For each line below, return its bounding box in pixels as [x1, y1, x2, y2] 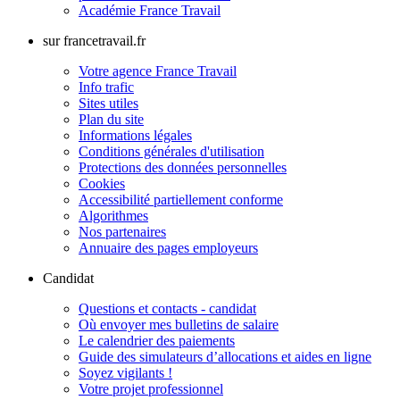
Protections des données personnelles [79, 160, 287, 176]
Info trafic [79, 79, 134, 96]
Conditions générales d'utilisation [79, 144, 264, 160]
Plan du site [79, 112, 144, 128]
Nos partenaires [79, 224, 166, 240]
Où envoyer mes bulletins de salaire [79, 317, 279, 333]
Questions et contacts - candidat [79, 301, 256, 317]
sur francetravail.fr [43, 33, 146, 49]
